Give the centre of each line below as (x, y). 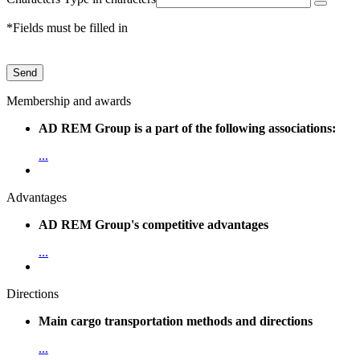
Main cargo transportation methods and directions (176, 321)
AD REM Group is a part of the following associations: (187, 128)
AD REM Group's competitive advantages (153, 224)
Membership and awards (69, 100)
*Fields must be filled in (67, 27)
